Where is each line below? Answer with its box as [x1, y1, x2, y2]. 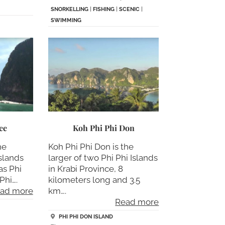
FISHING [92, 6, 115, 13]
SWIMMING [50, 17, 81, 24]
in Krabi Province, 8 [48, 164, 123, 174]
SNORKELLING [50, 6, 88, 13]
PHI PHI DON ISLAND [58, 213, 113, 220]
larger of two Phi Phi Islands [48, 153, 158, 163]
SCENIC [119, 6, 140, 13]
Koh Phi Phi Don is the [48, 142, 134, 152]
